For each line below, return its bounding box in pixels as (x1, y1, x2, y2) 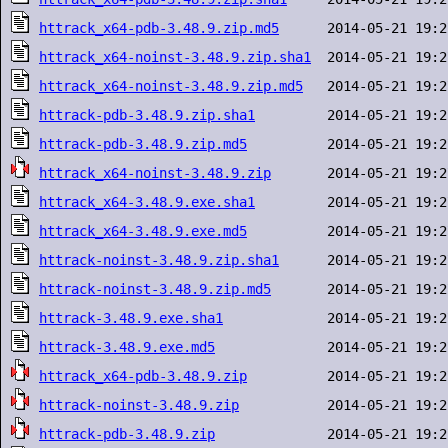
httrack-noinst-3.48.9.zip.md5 (39, 281, 271, 297)
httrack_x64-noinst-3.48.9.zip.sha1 (39, 49, 311, 65)
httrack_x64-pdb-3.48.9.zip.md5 (39, 20, 279, 36)
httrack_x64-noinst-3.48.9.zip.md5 (39, 78, 303, 94)
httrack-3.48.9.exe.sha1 (39, 310, 223, 326)
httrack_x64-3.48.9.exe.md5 (39, 223, 247, 239)
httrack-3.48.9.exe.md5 (39, 339, 215, 355)
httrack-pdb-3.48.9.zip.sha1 (39, 107, 255, 123)
